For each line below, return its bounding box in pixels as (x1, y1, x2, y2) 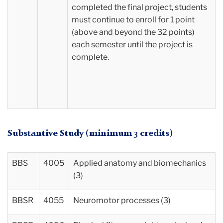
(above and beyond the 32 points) (72, 27, 195, 37)
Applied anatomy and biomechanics (73, 158, 206, 168)
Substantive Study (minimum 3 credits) (7, 129, 173, 138)
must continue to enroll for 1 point (72, 15, 195, 25)
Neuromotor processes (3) (73, 196, 171, 206)
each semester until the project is (72, 40, 193, 50)
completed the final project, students (72, 2, 207, 12)
